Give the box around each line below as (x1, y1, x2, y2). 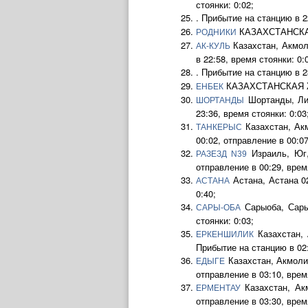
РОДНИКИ (196, 27, 236, 37)
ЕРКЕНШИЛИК (196, 230, 254, 239)
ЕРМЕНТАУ (196, 283, 241, 293)
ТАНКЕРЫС (196, 122, 242, 132)
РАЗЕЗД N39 (196, 149, 247, 159)
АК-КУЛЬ (196, 41, 230, 51)
